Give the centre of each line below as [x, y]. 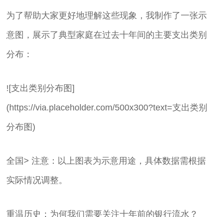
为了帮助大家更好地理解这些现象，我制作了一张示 [107, 15]
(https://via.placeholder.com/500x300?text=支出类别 [107, 108]
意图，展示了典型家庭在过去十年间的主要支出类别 [107, 35]
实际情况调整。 [37, 180]
